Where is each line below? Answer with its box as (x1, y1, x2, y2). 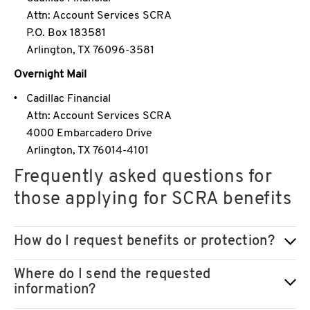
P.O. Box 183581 (26, 26, 106, 41)
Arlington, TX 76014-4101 (26, 144, 149, 158)
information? (14, 281, 96, 300)
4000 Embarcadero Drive (26, 127, 152, 141)
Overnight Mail (14, 68, 86, 82)
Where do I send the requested (14, 266, 211, 284)
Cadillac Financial (26, 92, 111, 107)
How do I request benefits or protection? (14, 232, 275, 251)
